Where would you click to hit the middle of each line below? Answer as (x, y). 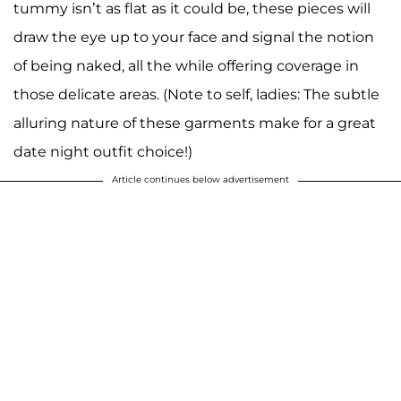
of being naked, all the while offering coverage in (186, 65)
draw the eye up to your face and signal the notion (194, 37)
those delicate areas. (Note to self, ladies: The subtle (196, 94)
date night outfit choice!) (103, 151)
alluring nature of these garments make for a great (195, 123)
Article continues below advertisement (200, 179)
